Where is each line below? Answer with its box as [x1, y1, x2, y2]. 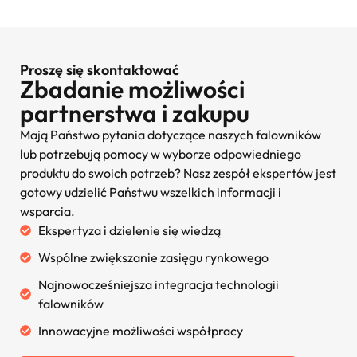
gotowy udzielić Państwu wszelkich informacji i [20, 184, 281, 201]
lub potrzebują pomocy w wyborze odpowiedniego [20, 146, 301, 163]
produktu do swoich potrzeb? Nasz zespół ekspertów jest [20, 165, 336, 182]
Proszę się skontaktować [20, 61, 179, 80]
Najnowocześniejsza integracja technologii [37, 277, 279, 293]
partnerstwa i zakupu [20, 98, 249, 129]
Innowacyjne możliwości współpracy [37, 323, 243, 339]
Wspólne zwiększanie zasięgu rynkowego [37, 249, 269, 266]
